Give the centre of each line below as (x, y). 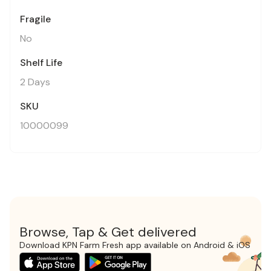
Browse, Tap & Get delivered (108, 232)
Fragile (35, 19)
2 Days (35, 82)
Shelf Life (41, 63)
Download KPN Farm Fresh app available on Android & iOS (135, 245)
